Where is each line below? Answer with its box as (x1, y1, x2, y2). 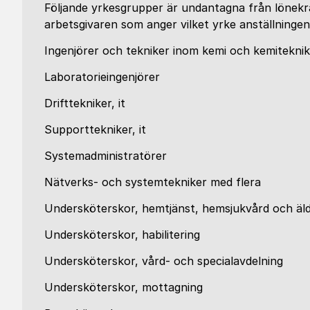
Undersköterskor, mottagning (44, 280, 203, 294)
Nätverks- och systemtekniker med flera (44, 175, 261, 189)
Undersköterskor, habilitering (44, 228, 200, 241)
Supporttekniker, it (44, 122, 146, 136)
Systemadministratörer (44, 149, 167, 163)
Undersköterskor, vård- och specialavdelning (44, 254, 283, 268)
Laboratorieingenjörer (44, 70, 160, 84)
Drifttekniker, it (44, 96, 125, 110)
